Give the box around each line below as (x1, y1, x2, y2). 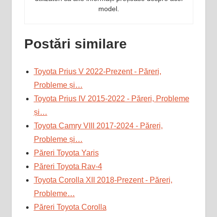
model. (98, 5, 119, 13)
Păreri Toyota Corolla (33, 203, 107, 212)
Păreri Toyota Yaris (33, 149, 99, 157)
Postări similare (24, 36, 127, 52)
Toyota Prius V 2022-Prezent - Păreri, (33, 67, 161, 76)
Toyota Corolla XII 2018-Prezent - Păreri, (33, 176, 172, 185)
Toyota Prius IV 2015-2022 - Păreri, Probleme (33, 94, 189, 103)
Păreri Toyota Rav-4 (33, 162, 102, 171)
